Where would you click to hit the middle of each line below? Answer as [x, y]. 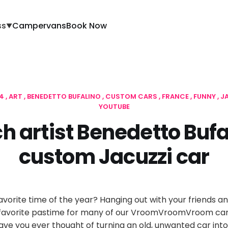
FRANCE [176, 96]
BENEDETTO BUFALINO [65, 96]
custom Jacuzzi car [114, 157]
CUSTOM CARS [132, 96]
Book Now [87, 25]
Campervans [39, 25]
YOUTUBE [114, 107]
